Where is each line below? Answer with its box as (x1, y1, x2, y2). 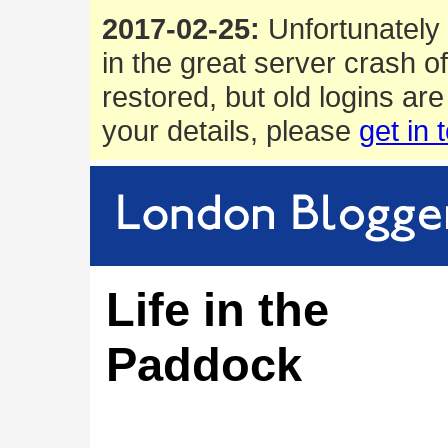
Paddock (106, 338, 302, 391)
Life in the (106, 283, 329, 336)
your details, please (102, 114, 359, 147)
